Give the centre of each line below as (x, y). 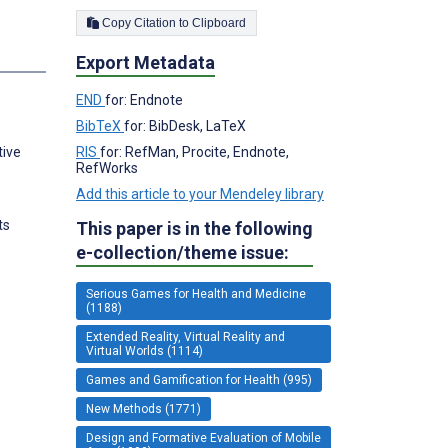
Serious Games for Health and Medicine (196, 293)
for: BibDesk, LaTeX (185, 125)
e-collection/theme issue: (182, 252)
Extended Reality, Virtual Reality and (185, 336)
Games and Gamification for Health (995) (199, 379)
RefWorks (107, 167)
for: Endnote (144, 99)
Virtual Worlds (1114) (144, 350)
